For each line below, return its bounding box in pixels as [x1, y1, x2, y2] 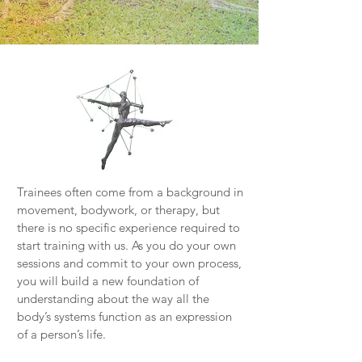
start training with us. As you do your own [17, 238, 236, 253]
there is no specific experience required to [17, 220, 240, 235]
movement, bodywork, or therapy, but [17, 202, 220, 217]
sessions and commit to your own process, [17, 255, 242, 271]
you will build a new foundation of [17, 273, 199, 288]
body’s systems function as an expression [17, 309, 232, 324]
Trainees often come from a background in [17, 184, 243, 200]
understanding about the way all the [17, 291, 209, 306]
